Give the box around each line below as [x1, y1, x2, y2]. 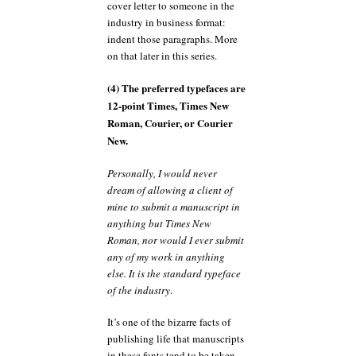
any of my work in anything [107, 249, 225, 264]
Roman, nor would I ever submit [107, 232, 244, 247]
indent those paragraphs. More [107, 31, 238, 46]
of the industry [107, 282, 170, 297]
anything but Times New [107, 215, 211, 230]
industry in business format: [107, 14, 226, 29]
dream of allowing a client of [107, 182, 233, 197]
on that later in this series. [107, 48, 217, 63]
